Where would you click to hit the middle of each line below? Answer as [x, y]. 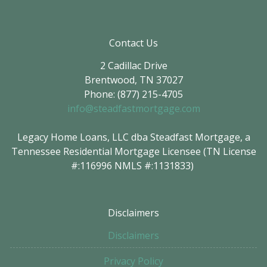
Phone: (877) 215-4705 [133, 94]
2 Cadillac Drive [133, 66]
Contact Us [133, 43]
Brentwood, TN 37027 [133, 80]
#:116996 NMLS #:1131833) [133, 166]
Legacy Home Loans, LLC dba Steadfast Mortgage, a [133, 137]
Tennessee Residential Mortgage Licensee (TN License [133, 152]
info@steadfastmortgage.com [133, 109]
